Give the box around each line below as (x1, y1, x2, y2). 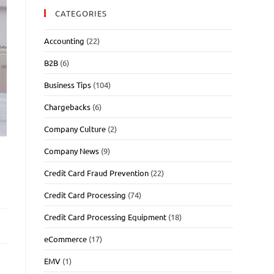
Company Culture (44, 123, 106, 134)
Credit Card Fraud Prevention (44, 167, 149, 178)
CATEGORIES (55, 7, 108, 18)
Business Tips (44, 79, 92, 90)
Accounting (44, 35, 85, 46)
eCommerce (44, 233, 87, 244)
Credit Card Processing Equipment (44, 211, 167, 222)
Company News (44, 145, 100, 156)
